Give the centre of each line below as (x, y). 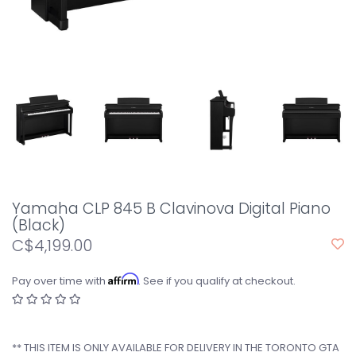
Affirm (123, 279)
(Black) (39, 225)
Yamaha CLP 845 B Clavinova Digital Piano (171, 209)
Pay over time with (60, 281)
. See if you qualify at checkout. (217, 281)
